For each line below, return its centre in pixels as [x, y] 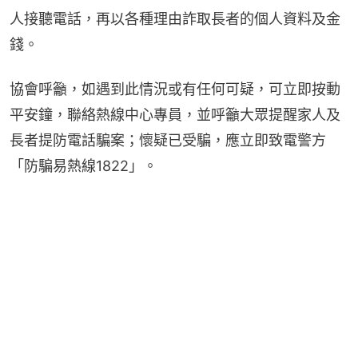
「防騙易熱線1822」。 [84, 165]
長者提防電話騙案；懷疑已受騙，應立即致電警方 [168, 140]
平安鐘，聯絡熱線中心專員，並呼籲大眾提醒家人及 [175, 114]
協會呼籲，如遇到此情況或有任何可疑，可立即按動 [175, 89]
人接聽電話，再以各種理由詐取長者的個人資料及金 [175, 18]
